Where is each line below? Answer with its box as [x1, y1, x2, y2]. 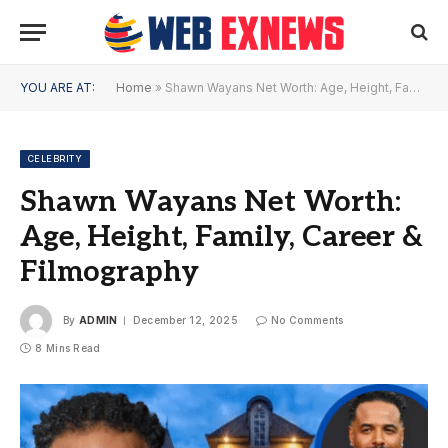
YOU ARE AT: [20, 80, 95, 95]
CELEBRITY [28, 153, 83, 164]
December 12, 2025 [132, 313, 238, 326]
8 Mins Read [35, 342, 101, 354]
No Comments [271, 313, 344, 326]
